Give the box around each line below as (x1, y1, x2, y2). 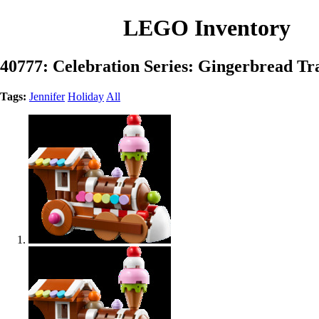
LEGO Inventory (123, 15, 291, 41)
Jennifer (29, 90, 65, 103)
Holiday (68, 90, 104, 103)
